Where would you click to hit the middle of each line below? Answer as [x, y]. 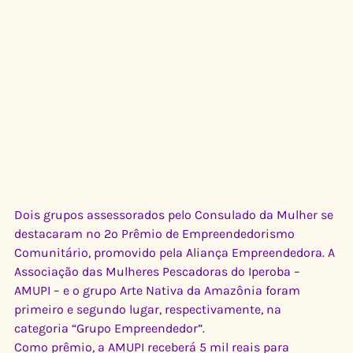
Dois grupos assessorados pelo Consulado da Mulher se [175, 215]
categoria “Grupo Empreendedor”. [110, 329]
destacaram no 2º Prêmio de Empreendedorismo [156, 234]
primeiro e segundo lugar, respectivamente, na [149, 310]
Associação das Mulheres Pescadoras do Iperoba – [159, 272]
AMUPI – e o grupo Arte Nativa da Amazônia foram [159, 291]
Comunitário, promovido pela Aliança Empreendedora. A [176, 253]
